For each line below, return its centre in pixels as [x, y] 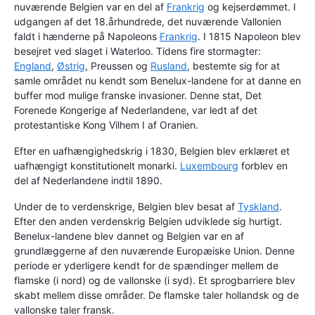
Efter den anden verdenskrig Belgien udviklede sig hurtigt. [148, 221]
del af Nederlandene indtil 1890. [88, 181]
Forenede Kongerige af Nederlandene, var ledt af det [136, 110]
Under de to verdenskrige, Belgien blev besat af [126, 207]
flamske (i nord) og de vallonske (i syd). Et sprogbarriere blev [155, 281]
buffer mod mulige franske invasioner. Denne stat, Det [138, 96]
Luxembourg [209, 166]
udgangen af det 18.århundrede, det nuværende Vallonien [148, 22]
